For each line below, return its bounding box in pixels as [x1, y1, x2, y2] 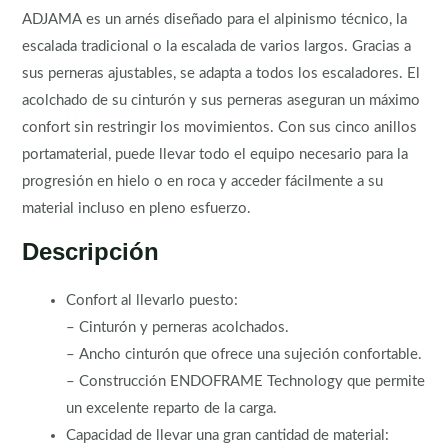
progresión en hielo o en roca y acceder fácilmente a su [22, 173, 384, 189]
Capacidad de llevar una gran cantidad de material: [66, 428, 390, 444]
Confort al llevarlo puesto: [66, 293, 239, 309]
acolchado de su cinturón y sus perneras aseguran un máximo [22, 92, 421, 108]
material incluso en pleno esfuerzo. [22, 200, 252, 216]
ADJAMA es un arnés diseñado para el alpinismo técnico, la [22, 11, 408, 27]
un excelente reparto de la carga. [66, 401, 278, 417]
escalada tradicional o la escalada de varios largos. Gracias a [22, 38, 412, 54]
